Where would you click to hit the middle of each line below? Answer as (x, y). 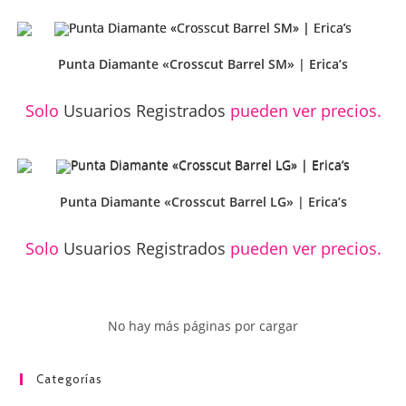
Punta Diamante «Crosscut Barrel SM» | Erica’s (203, 63)
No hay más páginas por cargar (203, 326)
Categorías (70, 379)
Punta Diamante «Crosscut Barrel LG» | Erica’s (203, 201)
